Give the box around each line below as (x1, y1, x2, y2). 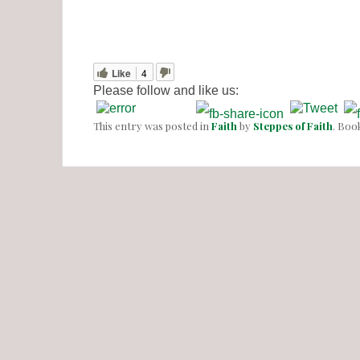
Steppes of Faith (253, 118, 333, 133)
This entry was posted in (93, 118, 211, 133)
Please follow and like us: (93, 84, 239, 98)
